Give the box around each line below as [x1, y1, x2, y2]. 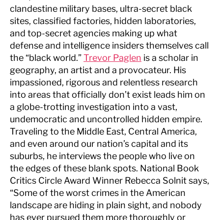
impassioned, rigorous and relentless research [10, 77, 198, 87]
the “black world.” [10, 52, 83, 63]
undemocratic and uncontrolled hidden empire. [10, 113, 202, 124]
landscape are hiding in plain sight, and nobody [10, 199, 202, 210]
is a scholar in [141, 52, 198, 63]
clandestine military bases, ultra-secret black [10, 3, 192, 14]
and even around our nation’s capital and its [10, 138, 188, 149]
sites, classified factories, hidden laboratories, [10, 15, 196, 26]
